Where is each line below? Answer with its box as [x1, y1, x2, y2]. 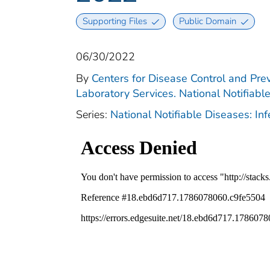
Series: [76, 107, 110, 122]
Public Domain [179, 15, 237, 28]
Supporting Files [82, 15, 147, 28]
